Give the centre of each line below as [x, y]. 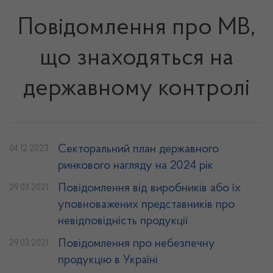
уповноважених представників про [146, 205]
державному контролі [136, 89]
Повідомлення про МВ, [136, 28]
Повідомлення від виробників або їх [149, 188]
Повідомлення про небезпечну [136, 244]
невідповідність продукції [123, 221]
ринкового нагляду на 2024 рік [136, 166]
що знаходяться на [136, 58]
